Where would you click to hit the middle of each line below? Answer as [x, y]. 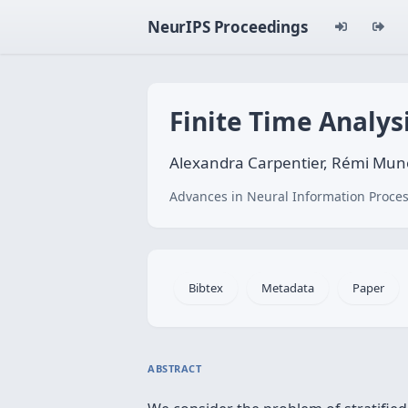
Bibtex [206, 288]
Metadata [288, 288]
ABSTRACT [175, 368]
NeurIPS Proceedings [228, 27]
